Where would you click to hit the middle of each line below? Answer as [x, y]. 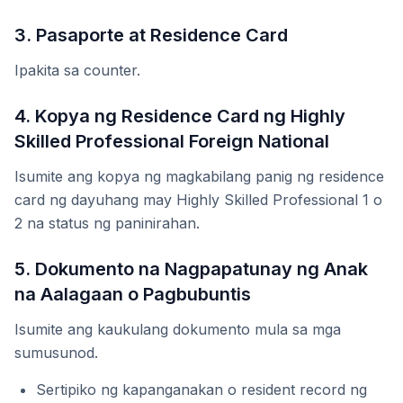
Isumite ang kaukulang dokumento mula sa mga [178, 330]
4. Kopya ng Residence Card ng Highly [180, 116]
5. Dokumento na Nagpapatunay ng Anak [191, 269]
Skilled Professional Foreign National [172, 142]
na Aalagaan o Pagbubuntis [133, 295]
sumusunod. [56, 353]
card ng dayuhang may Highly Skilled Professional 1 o [198, 200]
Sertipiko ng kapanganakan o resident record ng [201, 390]
